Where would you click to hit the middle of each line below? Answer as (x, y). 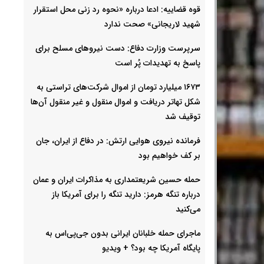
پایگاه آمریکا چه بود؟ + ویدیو (151, 248)
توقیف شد (183, 116)
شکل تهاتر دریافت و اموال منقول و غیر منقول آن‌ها (115, 102)
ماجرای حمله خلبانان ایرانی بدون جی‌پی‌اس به (123, 233)
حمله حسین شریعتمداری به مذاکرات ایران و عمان (117, 179)
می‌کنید (188, 209)
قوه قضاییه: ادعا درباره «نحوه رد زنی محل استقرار (117, 9)
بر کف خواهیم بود (169, 155)
